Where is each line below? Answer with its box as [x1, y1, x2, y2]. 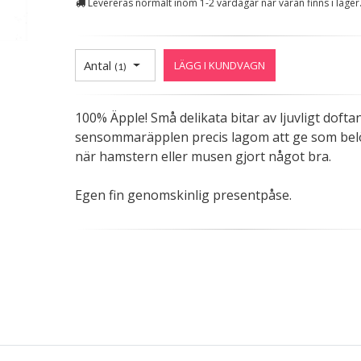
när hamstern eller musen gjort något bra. [74, 147, 331, 165]
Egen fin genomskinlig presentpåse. [74, 186, 292, 204]
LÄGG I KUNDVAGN [173, 58, 265, 73]
